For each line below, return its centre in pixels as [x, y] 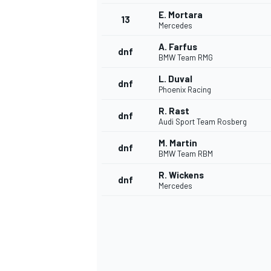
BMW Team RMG [186, 58]
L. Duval [175, 79]
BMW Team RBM [186, 154]
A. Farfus [178, 47]
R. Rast [174, 111]
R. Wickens [181, 175]
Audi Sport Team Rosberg [203, 122]
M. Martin [178, 143]
